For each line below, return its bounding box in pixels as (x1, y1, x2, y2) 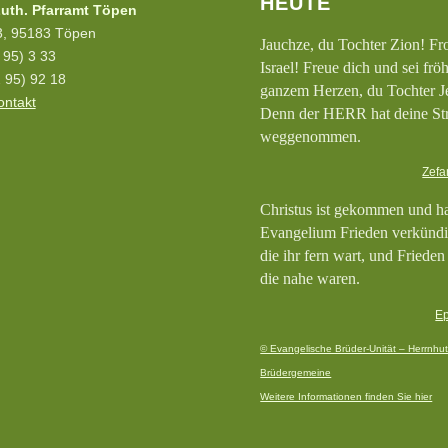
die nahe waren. (260, 270, 361, 288)
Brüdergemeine (260, 366, 332, 378)
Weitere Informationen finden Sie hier (260, 390, 433, 402)
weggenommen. (260, 127, 362, 145)
